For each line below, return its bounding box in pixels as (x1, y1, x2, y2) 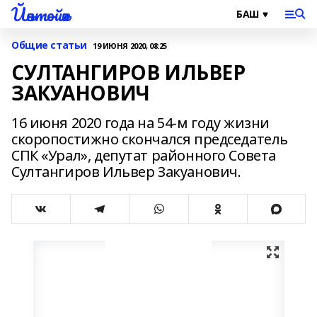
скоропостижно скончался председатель (11, 129, 288, 149)
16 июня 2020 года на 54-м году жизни (11, 113, 270, 132)
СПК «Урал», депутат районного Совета (11, 146, 276, 165)
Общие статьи (11, 38, 87, 52)
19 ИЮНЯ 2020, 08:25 (92, 40, 167, 51)
